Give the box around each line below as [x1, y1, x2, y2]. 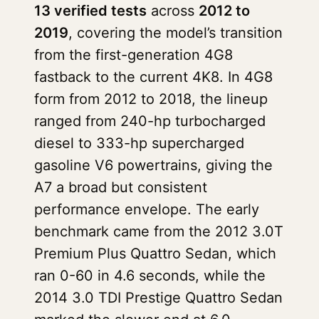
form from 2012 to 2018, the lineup [34, 90, 268, 108]
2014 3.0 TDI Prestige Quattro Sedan [34, 289, 283, 306]
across [147, 2, 199, 19]
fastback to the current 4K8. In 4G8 [34, 68, 273, 85]
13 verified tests [34, 2, 147, 19]
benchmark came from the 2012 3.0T [34, 223, 283, 240]
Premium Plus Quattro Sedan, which [34, 245, 276, 262]
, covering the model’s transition [68, 24, 283, 41]
